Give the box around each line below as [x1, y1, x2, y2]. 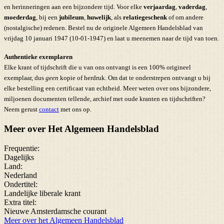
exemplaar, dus [4, 73, 45, 81]
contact [39, 105, 59, 113]
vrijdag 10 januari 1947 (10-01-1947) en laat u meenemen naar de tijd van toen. [4, 34, 219, 42]
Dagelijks [4, 152, 34, 161]
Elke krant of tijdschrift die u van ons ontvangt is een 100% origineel [4, 63, 191, 71]
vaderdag [178, 2, 205, 10]
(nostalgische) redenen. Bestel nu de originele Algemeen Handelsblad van [4, 23, 203, 31]
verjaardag [143, 2, 175, 10]
